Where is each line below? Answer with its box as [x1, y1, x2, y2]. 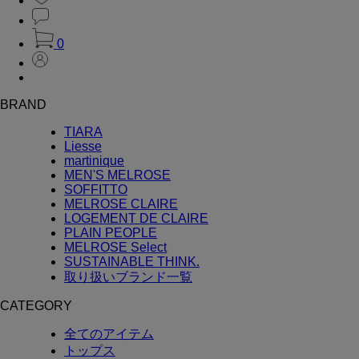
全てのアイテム [64, 326, 154, 341]
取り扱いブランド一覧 [64, 269, 192, 284]
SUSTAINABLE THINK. [64, 254, 200, 268]
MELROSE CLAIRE [64, 196, 178, 211]
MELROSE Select [64, 240, 167, 254]
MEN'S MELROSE [64, 167, 171, 182]
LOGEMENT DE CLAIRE [64, 211, 208, 225]
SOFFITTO [64, 182, 127, 196]
